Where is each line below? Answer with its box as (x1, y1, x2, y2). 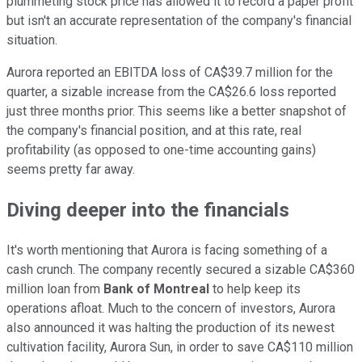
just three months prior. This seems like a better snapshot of (6, 103, 347, 120)
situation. (6, 32, 57, 48)
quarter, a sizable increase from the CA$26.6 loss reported (6, 84, 336, 100)
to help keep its (209, 281, 301, 297)
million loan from (6, 281, 103, 297)
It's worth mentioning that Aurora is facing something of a (6, 242, 327, 259)
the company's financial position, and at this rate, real (6, 123, 301, 139)
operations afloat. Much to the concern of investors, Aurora (6, 301, 335, 317)
